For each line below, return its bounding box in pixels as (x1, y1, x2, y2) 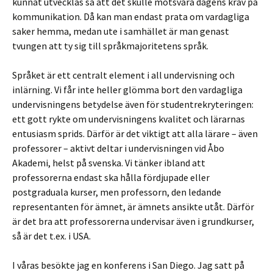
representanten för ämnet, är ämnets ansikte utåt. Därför (12, 200, 254, 213)
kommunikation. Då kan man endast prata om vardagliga (12, 10, 249, 23)
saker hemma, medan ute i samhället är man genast (12, 25, 229, 37)
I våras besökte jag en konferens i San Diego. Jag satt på (12, 259, 244, 271)
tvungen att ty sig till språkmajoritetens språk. (12, 40, 208, 52)
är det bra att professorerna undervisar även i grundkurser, (12, 215, 254, 227)
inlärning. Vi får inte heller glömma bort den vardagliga (12, 83, 243, 96)
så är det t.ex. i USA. (12, 230, 91, 242)
